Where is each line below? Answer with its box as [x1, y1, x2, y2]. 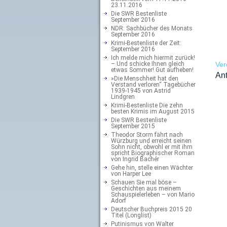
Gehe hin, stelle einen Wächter [111, 164, 193, 171]
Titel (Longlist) [111, 212, 152, 219]
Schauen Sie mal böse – [111, 179, 177, 186]
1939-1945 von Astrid [111, 87, 171, 94]
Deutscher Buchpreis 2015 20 [111, 206, 192, 213]
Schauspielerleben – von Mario [111, 191, 195, 198]
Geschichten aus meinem [111, 185, 181, 192]
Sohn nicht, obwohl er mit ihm [111, 143, 193, 150]
